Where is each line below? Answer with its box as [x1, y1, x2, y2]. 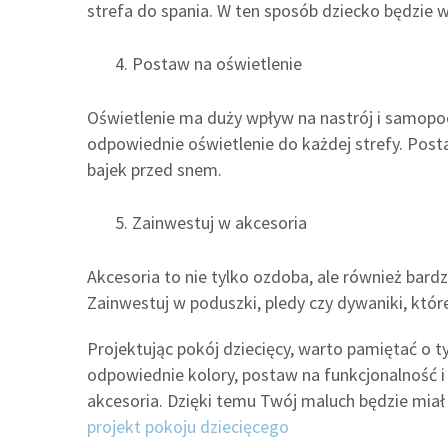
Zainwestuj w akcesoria [132, 211, 307, 235]
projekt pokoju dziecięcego [87, 415, 289, 439]
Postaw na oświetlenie [132, 51, 302, 75]
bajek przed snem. [87, 158, 222, 182]
